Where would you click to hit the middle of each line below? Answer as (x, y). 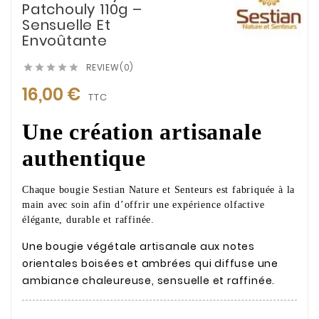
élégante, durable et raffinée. (89, 220)
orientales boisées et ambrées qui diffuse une (150, 263)
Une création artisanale (142, 132)
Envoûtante (65, 41)
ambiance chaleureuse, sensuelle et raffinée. (149, 281)
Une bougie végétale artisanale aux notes (138, 246)
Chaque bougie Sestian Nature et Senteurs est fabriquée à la (159, 190)
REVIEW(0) (110, 67)
